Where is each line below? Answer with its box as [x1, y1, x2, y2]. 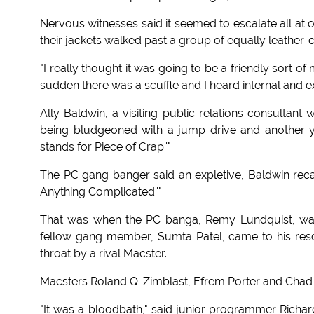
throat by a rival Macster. [40, 247, 167, 261]
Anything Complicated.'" [40, 185, 162, 199]
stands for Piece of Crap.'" [40, 140, 171, 154]
